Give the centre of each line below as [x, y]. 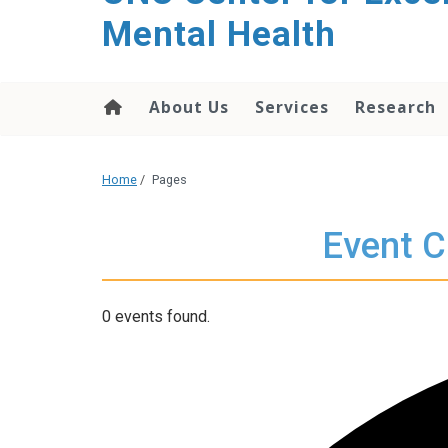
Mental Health [219, 34]
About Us [189, 107]
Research [395, 107]
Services [292, 107]
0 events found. [156, 317]
